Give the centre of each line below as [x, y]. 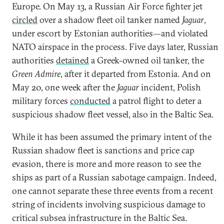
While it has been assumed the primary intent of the [112, 137]
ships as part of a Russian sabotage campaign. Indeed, [114, 177]
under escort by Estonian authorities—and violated [110, 33]
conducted [90, 101]
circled [25, 20]
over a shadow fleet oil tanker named [110, 20]
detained [72, 60]
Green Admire [36, 74]
